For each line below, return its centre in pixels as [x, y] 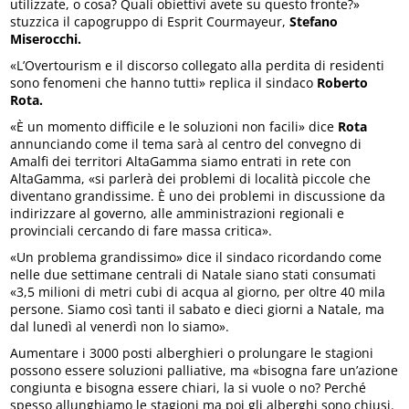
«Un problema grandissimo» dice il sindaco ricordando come [196, 257]
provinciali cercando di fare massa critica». [142, 231]
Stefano [314, 22]
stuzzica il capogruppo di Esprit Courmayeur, [150, 22]
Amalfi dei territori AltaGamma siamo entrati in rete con [181, 162]
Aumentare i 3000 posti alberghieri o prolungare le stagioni [192, 353]
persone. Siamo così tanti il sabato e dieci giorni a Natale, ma [198, 309]
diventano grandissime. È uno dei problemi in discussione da [198, 196]
